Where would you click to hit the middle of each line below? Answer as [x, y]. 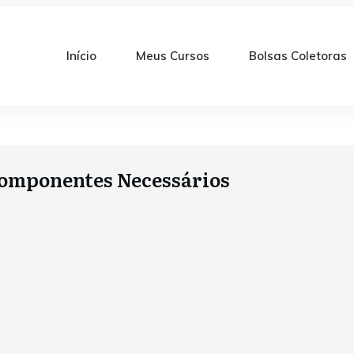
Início [82, 56]
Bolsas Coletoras [298, 56]
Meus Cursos [173, 56]
